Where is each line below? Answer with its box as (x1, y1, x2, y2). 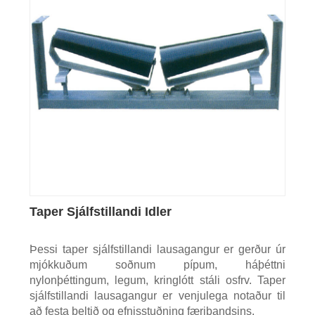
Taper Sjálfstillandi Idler (29, 205, 172, 219)
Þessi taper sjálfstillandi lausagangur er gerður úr (29, 243, 286, 256)
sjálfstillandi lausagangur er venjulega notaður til (29, 290, 286, 302)
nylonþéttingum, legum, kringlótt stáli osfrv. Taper (29, 274, 286, 287)
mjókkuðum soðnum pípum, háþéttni (29, 259, 286, 271)
